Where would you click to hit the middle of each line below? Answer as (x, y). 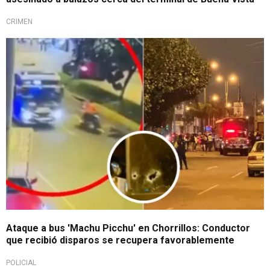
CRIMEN (19, 22)
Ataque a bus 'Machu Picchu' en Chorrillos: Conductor (128, 228)
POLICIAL (21, 262)
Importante (37, 47)
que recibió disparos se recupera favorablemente (120, 240)
